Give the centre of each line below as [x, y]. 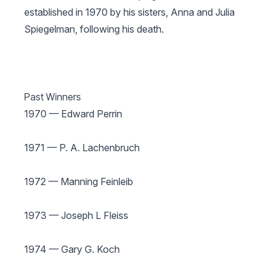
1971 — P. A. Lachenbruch [82, 148]
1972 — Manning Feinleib [79, 181]
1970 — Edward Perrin [73, 114]
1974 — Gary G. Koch [72, 249]
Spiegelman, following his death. [94, 29]
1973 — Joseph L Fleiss [76, 215]
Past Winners [53, 97]
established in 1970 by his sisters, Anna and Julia [129, 12]
